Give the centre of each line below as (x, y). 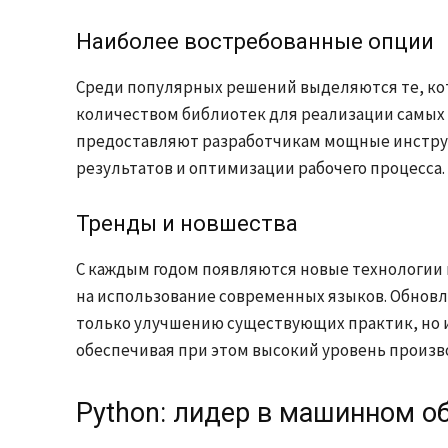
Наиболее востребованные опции (255, 41)
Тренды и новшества (187, 223)
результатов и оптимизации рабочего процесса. (260, 167)
